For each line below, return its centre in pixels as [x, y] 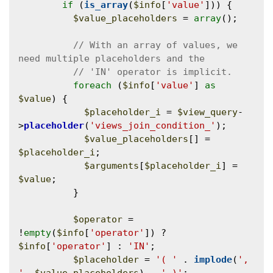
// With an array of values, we [155, 45]
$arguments [112, 166]
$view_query [207, 112]
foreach [92, 86]
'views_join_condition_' [153, 126]
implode [213, 260]
